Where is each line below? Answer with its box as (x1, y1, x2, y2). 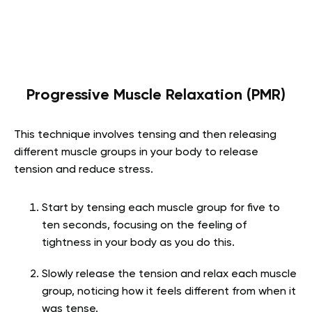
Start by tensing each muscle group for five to (42, 203, 280, 214)
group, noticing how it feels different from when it (42, 286, 296, 298)
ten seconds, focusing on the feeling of (42, 220, 247, 232)
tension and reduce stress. (14, 164, 153, 176)
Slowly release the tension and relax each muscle (42, 269, 297, 281)
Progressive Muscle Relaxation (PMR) (26, 88, 286, 104)
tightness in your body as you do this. (42, 237, 235, 249)
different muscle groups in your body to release (14, 147, 258, 159)
